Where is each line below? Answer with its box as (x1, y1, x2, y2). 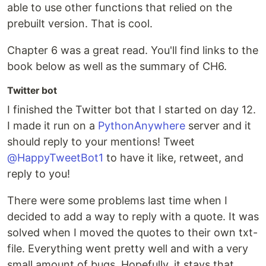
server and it (185, 119, 251, 132)
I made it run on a (7, 119, 98, 132)
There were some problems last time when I (7, 194, 227, 207)
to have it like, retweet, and (103, 151, 243, 164)
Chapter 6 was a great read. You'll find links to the (7, 44, 258, 57)
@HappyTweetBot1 (7, 151, 103, 164)
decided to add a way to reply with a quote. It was (7, 210, 259, 223)
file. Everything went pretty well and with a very (7, 242, 248, 255)
